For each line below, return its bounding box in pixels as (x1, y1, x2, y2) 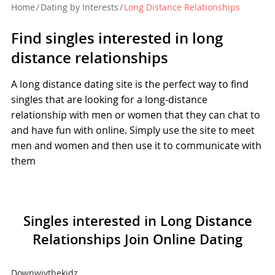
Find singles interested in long (11, 28, 223, 48)
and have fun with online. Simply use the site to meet (11, 123, 255, 137)
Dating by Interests (41, 1, 119, 13)
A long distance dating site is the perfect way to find (11, 77, 249, 91)
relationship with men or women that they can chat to (11, 108, 261, 122)
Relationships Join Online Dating (33, 230, 242, 249)
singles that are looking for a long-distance (11, 93, 208, 106)
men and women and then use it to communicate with (11, 139, 262, 152)
